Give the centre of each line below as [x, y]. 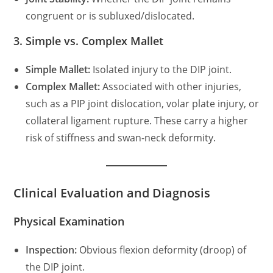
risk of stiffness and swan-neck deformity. [121, 138]
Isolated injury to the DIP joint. [161, 69]
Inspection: [51, 250]
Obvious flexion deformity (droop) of [162, 250]
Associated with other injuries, [171, 87]
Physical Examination [69, 221]
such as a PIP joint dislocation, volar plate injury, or [143, 104]
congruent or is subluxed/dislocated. [110, 16]
